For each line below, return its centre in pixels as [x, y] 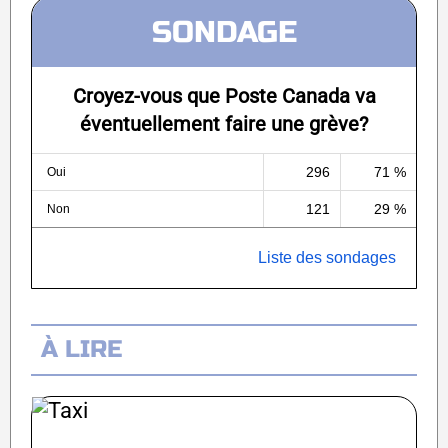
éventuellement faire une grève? [224, 124]
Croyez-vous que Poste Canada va [224, 96]
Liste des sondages [327, 258]
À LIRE [81, 350]
